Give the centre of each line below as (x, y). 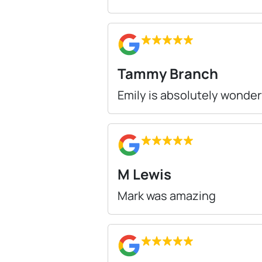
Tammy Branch (168, 73)
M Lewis (144, 174)
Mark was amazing (167, 195)
